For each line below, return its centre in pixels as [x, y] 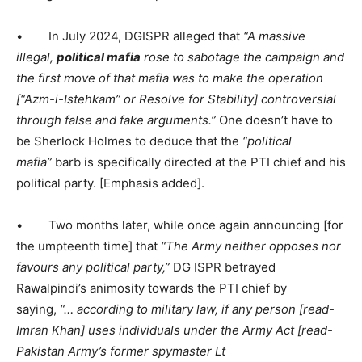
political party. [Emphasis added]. [110, 183]
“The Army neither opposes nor [251, 246]
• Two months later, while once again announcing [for [180, 225]
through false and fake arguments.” [116, 120]
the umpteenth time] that [88, 246]
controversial [299, 99]
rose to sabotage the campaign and [242, 57]
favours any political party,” [93, 267]
